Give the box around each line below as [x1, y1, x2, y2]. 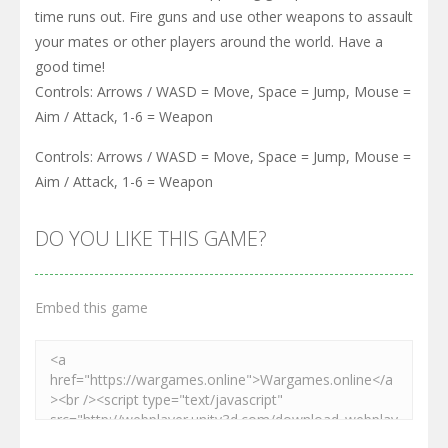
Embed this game [35, 297, 148, 317]
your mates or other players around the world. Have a [35, 31, 383, 51]
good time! [35, 56, 105, 76]
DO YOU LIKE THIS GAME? [35, 224, 267, 252]
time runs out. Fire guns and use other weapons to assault [35, 6, 413, 26]
